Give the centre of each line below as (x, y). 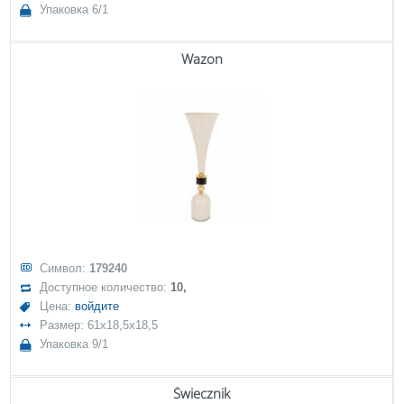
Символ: (65, 268)
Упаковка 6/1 (74, 9)
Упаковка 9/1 (74, 344)
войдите (97, 306)
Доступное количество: (106, 287)
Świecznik (202, 393)
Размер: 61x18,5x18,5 (99, 325)
